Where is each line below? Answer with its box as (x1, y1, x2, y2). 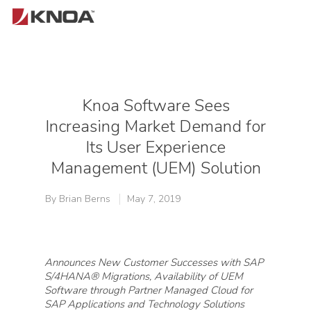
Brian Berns (59, 192, 110, 205)
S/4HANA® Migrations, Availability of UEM (44, 269, 243, 283)
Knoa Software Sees (81, 94, 230, 117)
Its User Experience (85, 136, 226, 158)
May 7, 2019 (127, 192, 180, 205)
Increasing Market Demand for (45, 115, 266, 137)
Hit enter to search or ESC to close (61, 83, 199, 95)
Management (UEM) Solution (50, 157, 261, 179)
